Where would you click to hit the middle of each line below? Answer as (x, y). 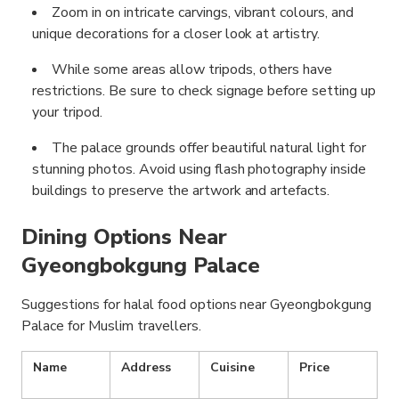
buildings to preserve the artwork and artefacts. (181, 191)
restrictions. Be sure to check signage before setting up (204, 91)
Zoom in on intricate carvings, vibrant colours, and (203, 13)
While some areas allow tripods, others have (192, 70)
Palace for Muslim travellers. (111, 326)
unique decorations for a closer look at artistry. (176, 34)
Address (146, 368)
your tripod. (67, 113)
